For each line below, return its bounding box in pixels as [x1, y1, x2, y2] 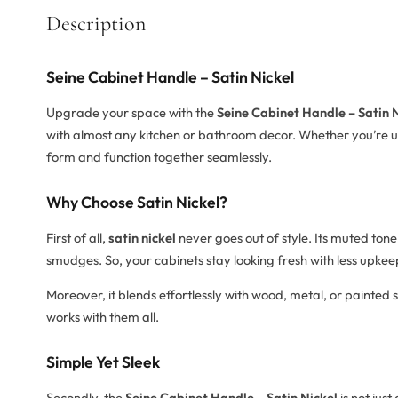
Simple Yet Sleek [46, 352, 160, 373]
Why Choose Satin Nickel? [46, 192, 227, 213]
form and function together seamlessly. [46, 148, 272, 166]
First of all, [46, 229, 108, 247]
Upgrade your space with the [46, 104, 217, 122]
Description [46, 11, 146, 37]
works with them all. [46, 308, 159, 326]
